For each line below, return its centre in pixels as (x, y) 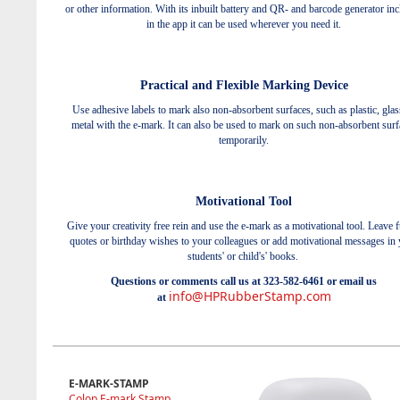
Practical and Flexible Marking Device (244, 85)
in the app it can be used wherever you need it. (244, 24)
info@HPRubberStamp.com (250, 296)
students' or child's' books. (242, 256)
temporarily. (244, 140)
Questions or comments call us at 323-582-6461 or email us (244, 281)
